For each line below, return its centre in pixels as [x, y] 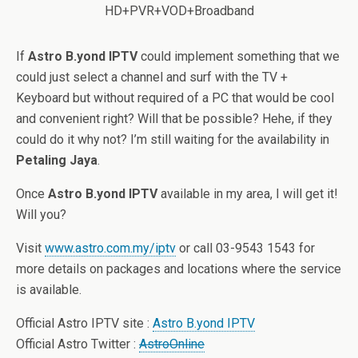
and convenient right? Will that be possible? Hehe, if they [174, 119]
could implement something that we [239, 56]
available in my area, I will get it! [248, 194]
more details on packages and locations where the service [179, 269]
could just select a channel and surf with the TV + [152, 77]
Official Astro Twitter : [78, 344]
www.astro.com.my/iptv [110, 248]
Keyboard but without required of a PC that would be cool [175, 98]
